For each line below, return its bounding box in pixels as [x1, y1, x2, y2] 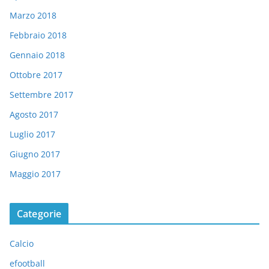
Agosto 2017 [10, 108, 58, 120]
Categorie [17, 207, 62, 220]
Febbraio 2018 [10, 29, 67, 41]
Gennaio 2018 [10, 49, 65, 61]
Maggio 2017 [10, 168, 61, 180]
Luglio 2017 [10, 128, 55, 140]
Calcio [10, 237, 34, 249]
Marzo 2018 [10, 9, 56, 21]
